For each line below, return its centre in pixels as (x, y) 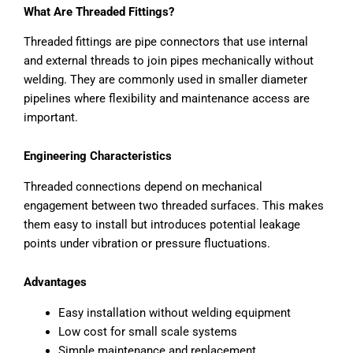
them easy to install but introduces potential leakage (162, 224)
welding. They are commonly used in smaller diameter (165, 79)
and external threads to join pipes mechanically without (169, 60)
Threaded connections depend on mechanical (143, 186)
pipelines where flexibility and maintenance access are (167, 98)
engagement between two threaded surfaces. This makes (174, 205)
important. (51, 117)
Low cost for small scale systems (147, 331)
